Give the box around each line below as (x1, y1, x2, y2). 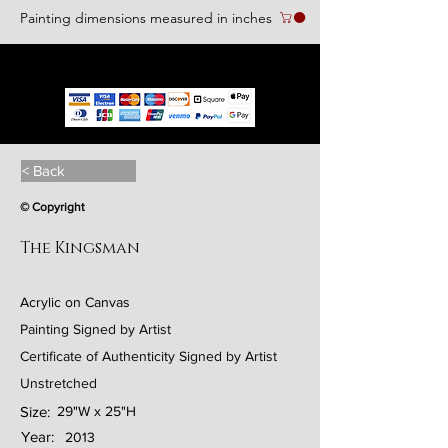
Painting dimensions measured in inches (20, 9, 272, 27)
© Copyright (20, 200, 85, 214)
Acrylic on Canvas (20, 294, 130, 310)
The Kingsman (20, 237, 140, 259)
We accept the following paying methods (30, 60, 290, 78)
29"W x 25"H (57, 403, 136, 419)
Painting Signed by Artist (20, 321, 171, 337)
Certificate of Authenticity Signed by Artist (20, 348, 277, 364)
